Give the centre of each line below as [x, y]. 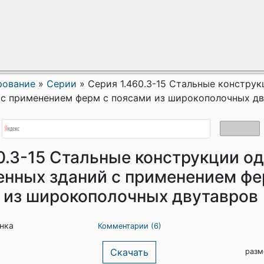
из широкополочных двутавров [131, 196]
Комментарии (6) [129, 226]
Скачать [129, 252]
